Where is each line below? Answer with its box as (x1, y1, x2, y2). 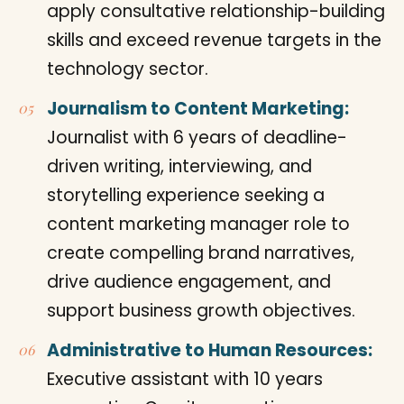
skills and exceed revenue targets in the (47, 27, 381, 52)
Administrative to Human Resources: (47, 337, 372, 363)
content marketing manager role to (47, 211, 350, 236)
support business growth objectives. (47, 298, 355, 323)
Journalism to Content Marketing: (47, 96, 349, 121)
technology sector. (47, 56, 208, 81)
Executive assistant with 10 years (47, 366, 323, 391)
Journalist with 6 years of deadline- (47, 124, 347, 150)
